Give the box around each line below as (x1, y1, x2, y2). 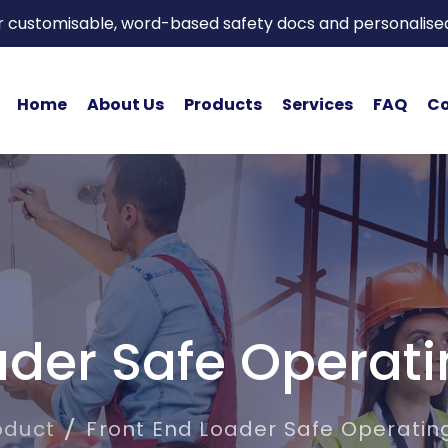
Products (183, 92, 262, 116)
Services (281, 92, 353, 116)
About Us (86, 92, 164, 116)
